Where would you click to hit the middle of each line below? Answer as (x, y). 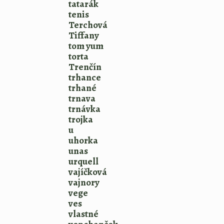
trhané (82, 88)
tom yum (86, 46)
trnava (82, 98)
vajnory (84, 182)
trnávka (84, 109)
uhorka (83, 140)
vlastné (83, 214)
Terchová (88, 25)
